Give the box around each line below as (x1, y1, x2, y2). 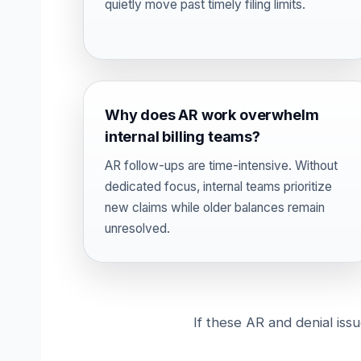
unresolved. (105, 221, 170, 236)
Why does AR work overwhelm (105, 106, 319, 123)
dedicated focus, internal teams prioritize (105, 179, 332, 194)
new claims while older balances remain (105, 200, 325, 215)
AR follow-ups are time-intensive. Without (105, 158, 338, 173)
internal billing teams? (105, 128, 260, 145)
